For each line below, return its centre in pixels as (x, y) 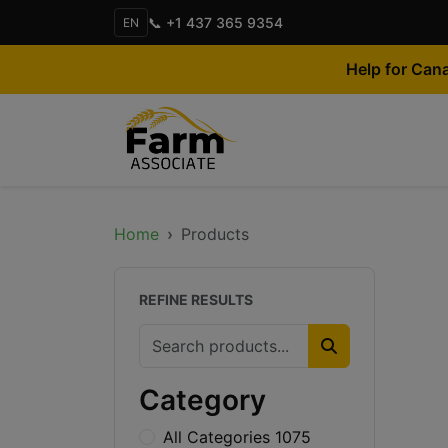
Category (202, 400)
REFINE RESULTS (196, 299)
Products (215, 234)
